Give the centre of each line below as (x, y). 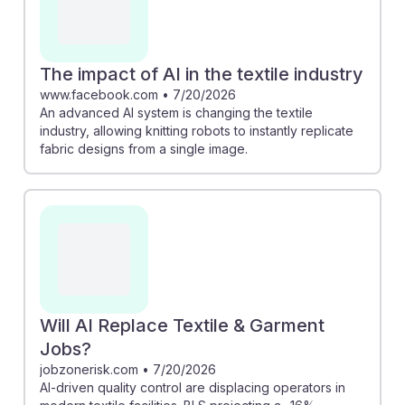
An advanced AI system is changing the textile (176, 112)
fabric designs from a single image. (144, 148)
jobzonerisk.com (89, 369)
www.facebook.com (99, 94)
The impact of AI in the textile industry (202, 74)
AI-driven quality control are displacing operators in (193, 387)
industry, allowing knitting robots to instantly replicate (197, 130)
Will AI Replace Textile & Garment (182, 325)
